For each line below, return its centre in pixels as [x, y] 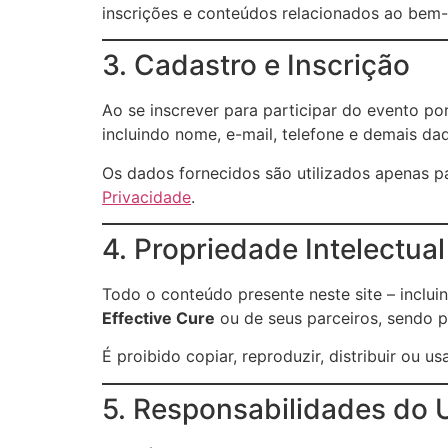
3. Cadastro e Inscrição [256, 65]
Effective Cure [158, 317]
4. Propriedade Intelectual [273, 248]
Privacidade [146, 196]
